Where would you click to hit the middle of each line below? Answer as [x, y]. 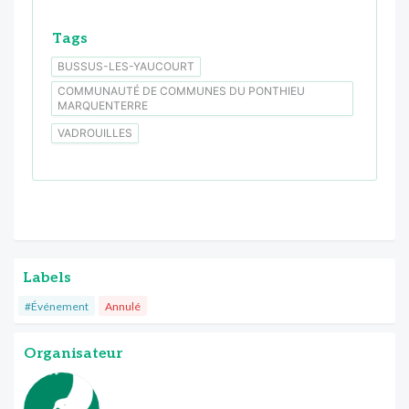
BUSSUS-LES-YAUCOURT [126, 66]
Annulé [123, 306]
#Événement [57, 306]
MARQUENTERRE [103, 105]
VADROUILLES [95, 132]
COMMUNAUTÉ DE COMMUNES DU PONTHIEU [181, 90]
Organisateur [73, 353]
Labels [47, 278]
